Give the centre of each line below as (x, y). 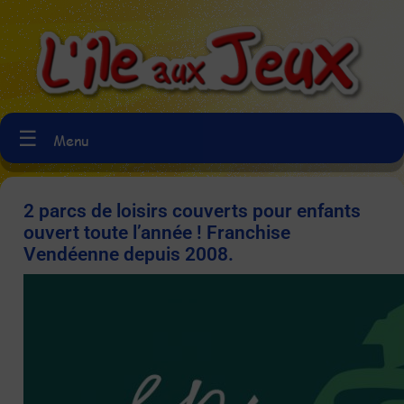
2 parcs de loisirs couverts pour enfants (192, 211)
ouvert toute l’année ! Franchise (157, 232)
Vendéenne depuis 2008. (129, 254)
